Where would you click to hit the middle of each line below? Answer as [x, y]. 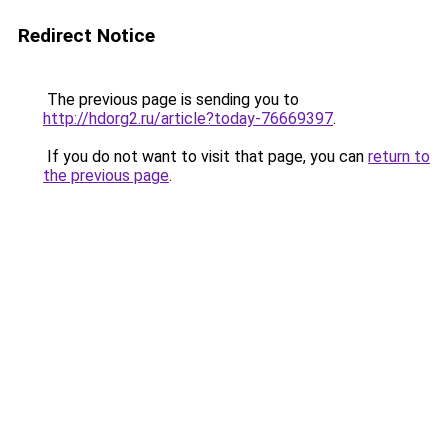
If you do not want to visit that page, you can [205, 156]
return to [399, 156]
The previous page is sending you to [171, 99]
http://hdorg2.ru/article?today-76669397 [188, 118]
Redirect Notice [86, 35]
